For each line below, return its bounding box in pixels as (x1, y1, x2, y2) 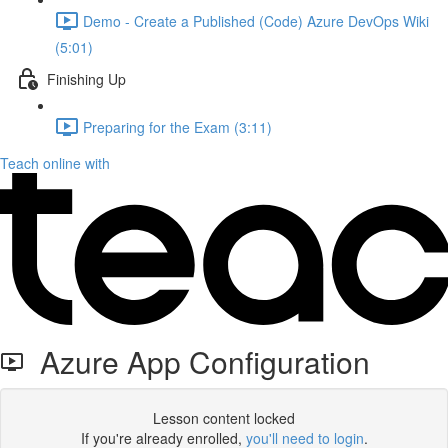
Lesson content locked (153, 408, 295, 428)
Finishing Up (47, 68, 126, 89)
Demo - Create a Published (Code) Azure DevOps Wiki (83, 10, 429, 31)
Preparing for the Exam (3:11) (83, 116, 272, 137)
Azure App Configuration (24, 340, 370, 383)
